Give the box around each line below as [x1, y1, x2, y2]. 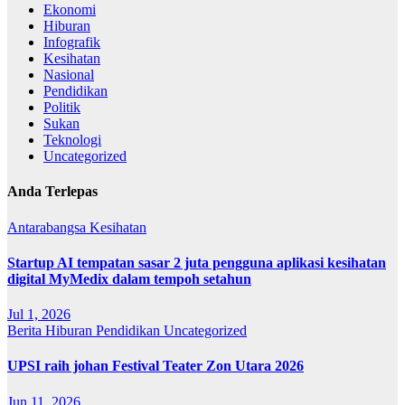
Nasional [43, 67, 94, 82]
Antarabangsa [7, 219, 89, 235]
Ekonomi [43, 2, 96, 17]
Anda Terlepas [7, 184, 98, 200]
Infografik [43, 34, 100, 50]
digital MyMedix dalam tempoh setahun [7, 270, 251, 287]
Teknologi [43, 132, 101, 147]
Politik [43, 99, 80, 115]
